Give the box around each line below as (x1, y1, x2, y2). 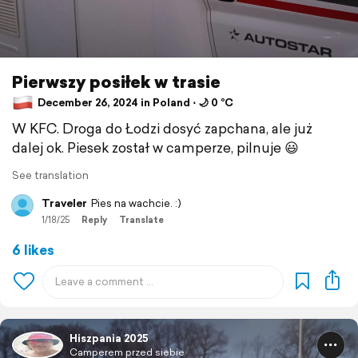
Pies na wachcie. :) (91, 195, 181, 211)
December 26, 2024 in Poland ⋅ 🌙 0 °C (35, 95, 233, 111)
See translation (12, 167, 89, 183)
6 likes (12, 239, 54, 260)
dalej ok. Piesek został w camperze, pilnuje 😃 (12, 137, 299, 157)
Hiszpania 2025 (70, 330, 149, 346)
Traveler (42, 195, 87, 211)
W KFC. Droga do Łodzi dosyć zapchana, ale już (12, 117, 312, 138)
